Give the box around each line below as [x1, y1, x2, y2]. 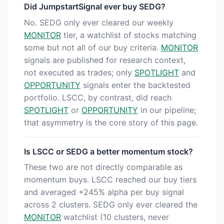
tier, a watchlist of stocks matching [61, 29, 196, 40]
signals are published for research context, [24, 54, 185, 65]
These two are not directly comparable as [24, 162, 182, 172]
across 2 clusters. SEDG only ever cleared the [24, 199, 197, 210]
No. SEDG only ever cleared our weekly [24, 17, 173, 27]
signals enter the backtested [80, 79, 190, 90]
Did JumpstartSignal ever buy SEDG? [24, 1, 165, 12]
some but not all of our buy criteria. [24, 42, 161, 52]
